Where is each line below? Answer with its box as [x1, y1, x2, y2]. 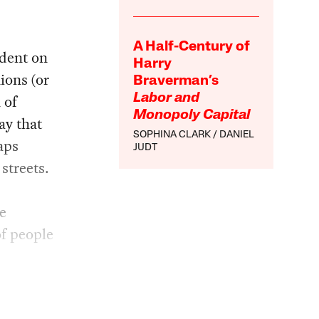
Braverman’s [133, 74, 219, 89]
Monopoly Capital [133, 108, 251, 123]
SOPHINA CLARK [133, 130, 211, 141]
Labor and [133, 91, 200, 106]
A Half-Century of [133, 40, 251, 55]
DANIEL [219, 130, 255, 141]
